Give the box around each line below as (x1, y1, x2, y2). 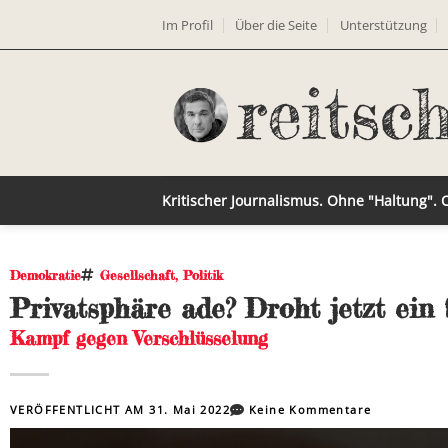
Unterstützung (339, 15, 427, 34)
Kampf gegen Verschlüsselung (10, 326, 268, 350)
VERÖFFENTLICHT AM (10, 402, 150, 417)
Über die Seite (235, 15, 318, 34)
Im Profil (162, 15, 213, 34)
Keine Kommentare (249, 402, 372, 417)
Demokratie (10, 267, 81, 283)
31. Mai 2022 (149, 402, 231, 417)
